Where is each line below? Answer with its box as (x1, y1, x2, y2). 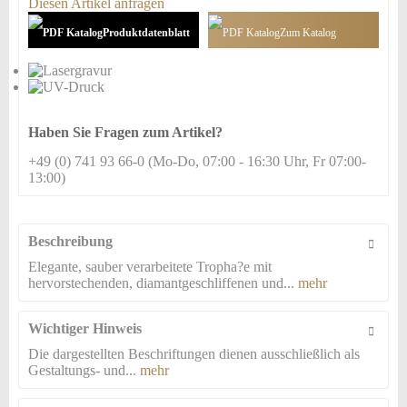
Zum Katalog (280, 26, 336, 40)
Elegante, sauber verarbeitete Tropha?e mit (28, 259, 272, 274)
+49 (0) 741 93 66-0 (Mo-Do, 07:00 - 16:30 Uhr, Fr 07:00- (28, 154, 366, 169)
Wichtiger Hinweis (28, 321, 142, 336)
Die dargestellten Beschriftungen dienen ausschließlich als (28, 346, 360, 362)
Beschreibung (28, 233, 113, 249)
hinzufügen (208, 63, 256, 76)
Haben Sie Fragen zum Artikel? (28, 124, 223, 140)
